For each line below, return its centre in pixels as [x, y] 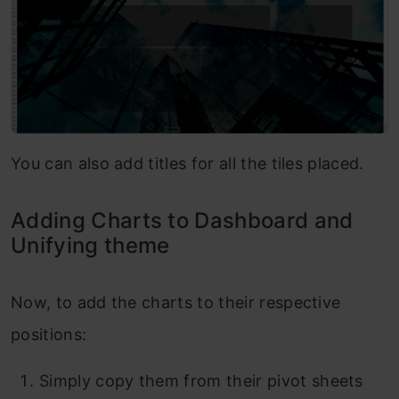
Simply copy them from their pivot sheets [201, 380]
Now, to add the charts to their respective [176, 302]
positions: [49, 334]
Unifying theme [90, 245]
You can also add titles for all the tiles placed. [187, 163]
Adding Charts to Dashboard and [182, 220]
